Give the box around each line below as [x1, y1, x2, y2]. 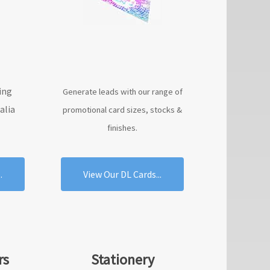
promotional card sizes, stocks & [63, 104, 183, 115]
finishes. [107, 122, 138, 133]
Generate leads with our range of [62, 86, 183, 97]
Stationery [90, 250, 154, 269]
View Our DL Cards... [83, 168, 162, 180]
